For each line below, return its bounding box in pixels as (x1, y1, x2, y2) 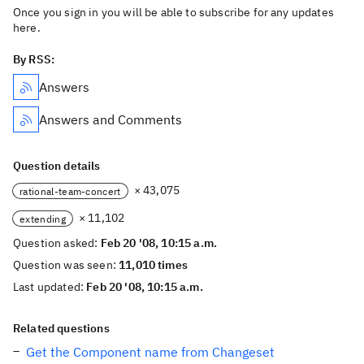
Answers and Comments (39, 111, 182, 128)
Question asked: (13, 236, 101, 250)
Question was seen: (13, 258, 119, 272)
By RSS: (13, 52, 55, 67)
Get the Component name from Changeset (26, 344, 275, 360)
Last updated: (13, 279, 87, 294)
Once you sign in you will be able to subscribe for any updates (13, 5, 334, 19)
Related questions (13, 321, 110, 336)
